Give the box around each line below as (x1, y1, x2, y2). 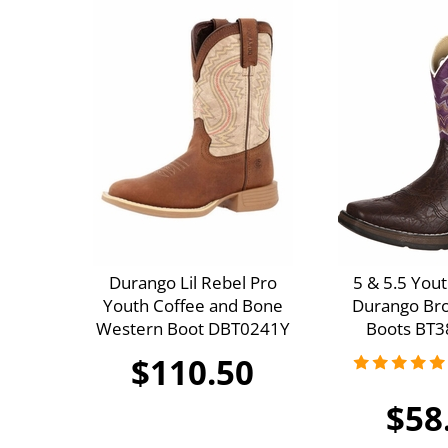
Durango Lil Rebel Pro (108, 271, 277, 295)
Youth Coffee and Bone (102, 294, 283, 318)
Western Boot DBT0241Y (95, 317, 290, 341)
